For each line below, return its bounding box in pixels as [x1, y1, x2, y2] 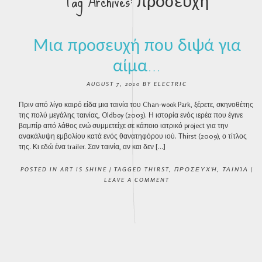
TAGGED [114, 166, 144, 173]
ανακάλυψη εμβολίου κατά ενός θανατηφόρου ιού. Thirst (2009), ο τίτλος [19, 132, 247, 140]
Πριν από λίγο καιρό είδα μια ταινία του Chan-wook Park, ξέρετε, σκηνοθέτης [19, 100, 254, 109]
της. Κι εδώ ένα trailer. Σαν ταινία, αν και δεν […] [19, 142, 166, 151]
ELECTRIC [154, 80, 187, 87]
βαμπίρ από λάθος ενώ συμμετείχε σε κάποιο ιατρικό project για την [19, 121, 229, 130]
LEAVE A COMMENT [104, 176, 170, 183]
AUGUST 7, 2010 [87, 80, 140, 87]
